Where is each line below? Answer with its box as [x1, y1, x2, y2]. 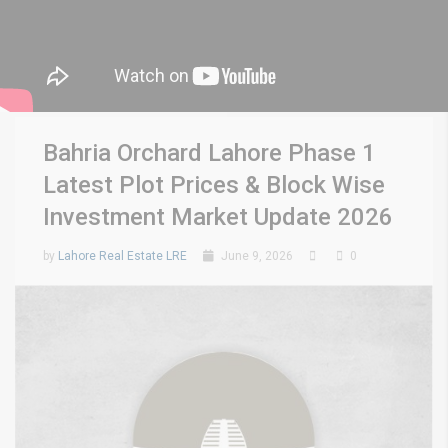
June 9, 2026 [218, 249, 293, 263]
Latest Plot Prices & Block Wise [43, 171, 385, 199]
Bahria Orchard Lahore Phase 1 [43, 139, 376, 167]
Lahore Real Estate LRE [58, 249, 187, 263]
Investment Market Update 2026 [43, 203, 393, 231]
